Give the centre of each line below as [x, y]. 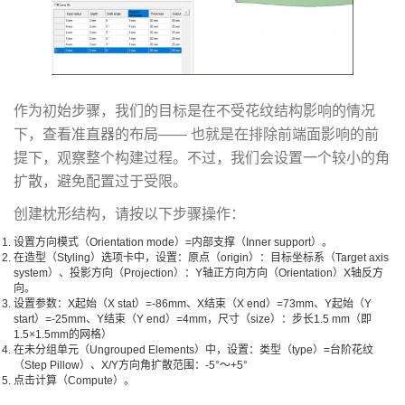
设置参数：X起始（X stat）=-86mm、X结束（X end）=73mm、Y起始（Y [193, 304]
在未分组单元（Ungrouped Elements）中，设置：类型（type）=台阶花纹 [193, 350]
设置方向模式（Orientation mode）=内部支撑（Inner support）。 [173, 243]
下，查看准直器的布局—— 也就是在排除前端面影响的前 [196, 135]
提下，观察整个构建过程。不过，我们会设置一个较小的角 [202, 158]
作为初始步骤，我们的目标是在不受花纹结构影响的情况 [194, 111]
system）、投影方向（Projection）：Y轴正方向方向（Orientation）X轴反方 [198, 273]
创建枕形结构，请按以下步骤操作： [129, 214]
